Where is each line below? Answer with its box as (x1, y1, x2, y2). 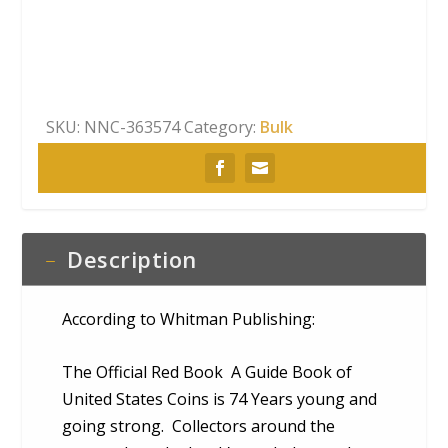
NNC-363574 (84, 116, 181, 139)
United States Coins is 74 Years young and (62, 387, 378, 410)
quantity (45, 85, 108, 108)
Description (67, 244, 197, 275)
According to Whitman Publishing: (62, 308, 316, 331)
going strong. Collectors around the (62, 414, 336, 437)
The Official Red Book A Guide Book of (62, 360, 353, 383)
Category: (184, 116, 261, 139)
